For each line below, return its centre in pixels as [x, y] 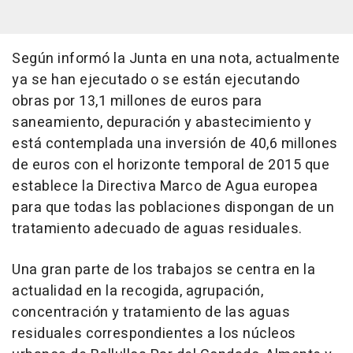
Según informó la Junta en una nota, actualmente [176, 59]
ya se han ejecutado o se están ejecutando [156, 80]
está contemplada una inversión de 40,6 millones [175, 144]
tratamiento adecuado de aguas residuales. [157, 229]
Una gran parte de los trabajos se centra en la [163, 270]
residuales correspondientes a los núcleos [154, 334]
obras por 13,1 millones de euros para [137, 101]
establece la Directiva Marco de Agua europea [165, 186]
